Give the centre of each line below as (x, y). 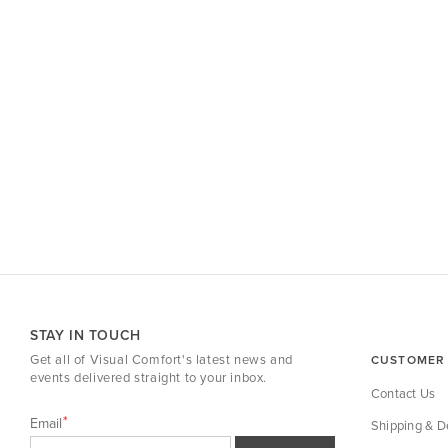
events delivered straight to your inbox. (149, 377)
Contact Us (403, 393)
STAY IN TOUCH (85, 335)
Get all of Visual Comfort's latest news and (161, 359)
